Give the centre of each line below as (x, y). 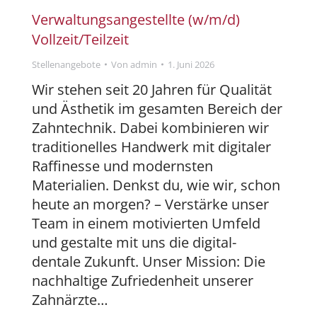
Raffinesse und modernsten (122, 166)
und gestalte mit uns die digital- (134, 242)
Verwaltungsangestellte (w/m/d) (136, 19)
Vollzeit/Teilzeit (80, 39)
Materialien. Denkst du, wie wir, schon (156, 185)
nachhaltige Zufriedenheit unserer (143, 280)
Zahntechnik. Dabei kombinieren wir (150, 127)
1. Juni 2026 (191, 64)
